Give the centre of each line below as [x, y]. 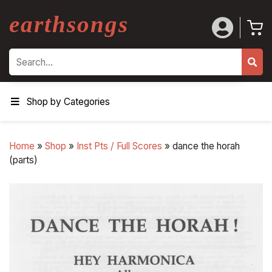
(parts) [23, 160]
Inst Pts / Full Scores [119, 146]
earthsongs [69, 24]
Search [23, 68]
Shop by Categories [69, 101]
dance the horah [206, 146]
